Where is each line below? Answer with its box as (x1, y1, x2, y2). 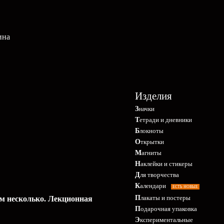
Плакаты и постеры (140, 194, 190, 201)
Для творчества (140, 171, 179, 178)
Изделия (135, 90, 172, 102)
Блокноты (139, 127, 163, 134)
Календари (140, 182, 166, 189)
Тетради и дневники (139, 116, 192, 123)
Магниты (141, 149, 161, 156)
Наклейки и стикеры (140, 160, 192, 167)
